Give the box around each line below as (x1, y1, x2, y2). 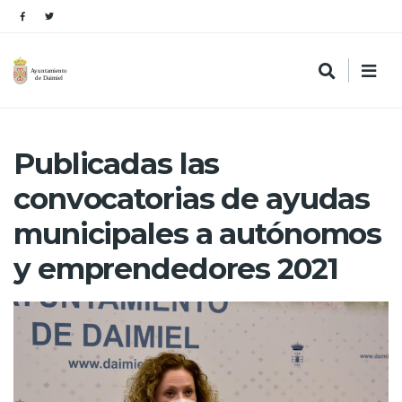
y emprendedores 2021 (13, 250, 338, 286)
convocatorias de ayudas (13, 180, 371, 216)
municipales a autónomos (13, 215, 382, 251)
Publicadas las (13, 145, 220, 181)
